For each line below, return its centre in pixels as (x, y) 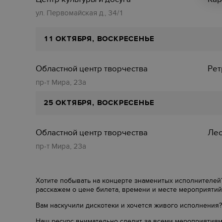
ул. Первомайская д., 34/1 (80, 13)
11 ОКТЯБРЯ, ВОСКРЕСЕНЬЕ (99, 39)
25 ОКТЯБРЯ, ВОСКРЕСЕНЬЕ (99, 103)
